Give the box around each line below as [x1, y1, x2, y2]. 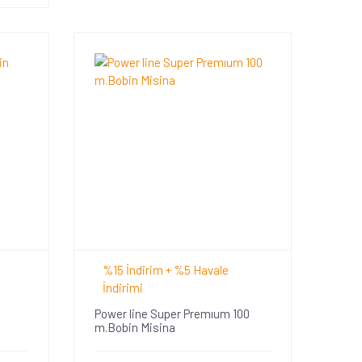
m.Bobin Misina [94, 319, 175, 335]
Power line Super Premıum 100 [94, 305, 250, 321]
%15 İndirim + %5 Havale [102, 262, 229, 277]
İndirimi [102, 280, 143, 295]
